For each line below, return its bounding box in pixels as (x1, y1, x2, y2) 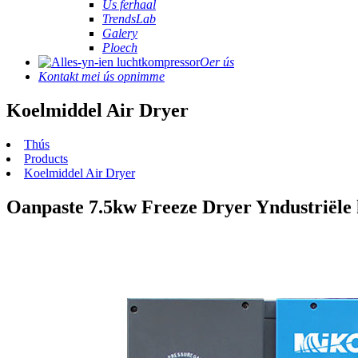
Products (24, 151, 68, 165)
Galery (102, 26, 137, 40)
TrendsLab (102, 12, 156, 26)
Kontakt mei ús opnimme (38, 70, 165, 83)
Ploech (102, 41, 137, 54)
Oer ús (200, 55, 234, 69)
